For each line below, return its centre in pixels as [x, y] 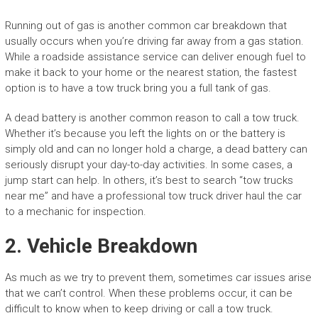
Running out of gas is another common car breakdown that [146, 26]
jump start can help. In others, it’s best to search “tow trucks [149, 181]
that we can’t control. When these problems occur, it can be [148, 294]
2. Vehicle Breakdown [101, 246]
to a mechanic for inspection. [75, 212]
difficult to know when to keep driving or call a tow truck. [139, 309]
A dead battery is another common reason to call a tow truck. [152, 118]
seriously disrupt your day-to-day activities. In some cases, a [148, 165]
